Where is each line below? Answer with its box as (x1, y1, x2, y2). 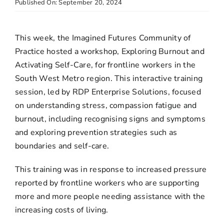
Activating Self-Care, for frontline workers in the (14, 59, 195, 70)
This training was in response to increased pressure (14, 163, 207, 175)
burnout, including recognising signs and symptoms (14, 113, 205, 124)
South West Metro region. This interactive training (14, 72, 202, 84)
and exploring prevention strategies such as (14, 126, 177, 138)
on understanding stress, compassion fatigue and (14, 99, 197, 111)
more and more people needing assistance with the (14, 190, 205, 202)
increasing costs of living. (14, 204, 108, 215)
